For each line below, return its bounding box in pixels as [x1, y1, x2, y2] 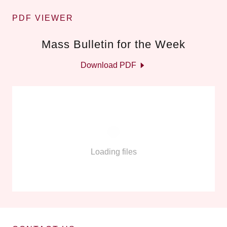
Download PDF [81, 60, 136, 69]
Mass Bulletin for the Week [41, 37, 186, 51]
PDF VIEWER [12, 13, 73, 22]
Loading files [90, 147, 137, 156]
